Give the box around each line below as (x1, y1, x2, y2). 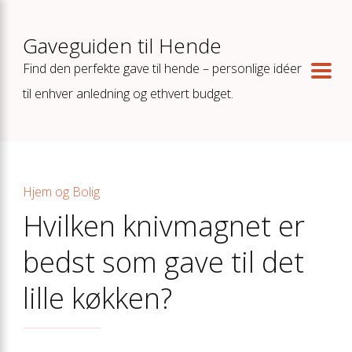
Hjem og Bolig (23, 183, 100, 200)
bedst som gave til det (23, 243, 304, 281)
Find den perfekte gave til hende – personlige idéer (23, 60, 302, 77)
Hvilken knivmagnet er (23, 207, 305, 245)
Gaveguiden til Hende (23, 31, 222, 60)
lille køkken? (23, 279, 172, 317)
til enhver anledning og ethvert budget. (23, 85, 233, 102)
